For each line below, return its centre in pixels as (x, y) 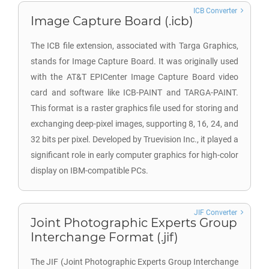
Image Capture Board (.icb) (112, 21)
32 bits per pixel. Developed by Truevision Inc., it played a (134, 139)
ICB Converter (215, 11)
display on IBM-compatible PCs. (89, 171)
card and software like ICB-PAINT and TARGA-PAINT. (134, 92)
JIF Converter (216, 213)
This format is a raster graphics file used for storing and (134, 108)
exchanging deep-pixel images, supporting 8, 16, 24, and (134, 124)
